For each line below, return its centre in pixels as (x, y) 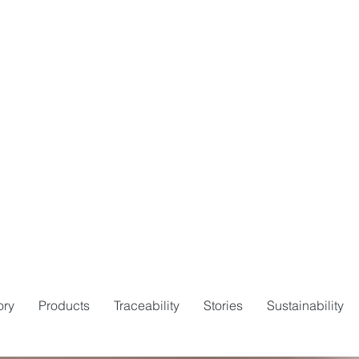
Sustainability (305, 306)
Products (64, 306)
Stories (223, 306)
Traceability (146, 306)
